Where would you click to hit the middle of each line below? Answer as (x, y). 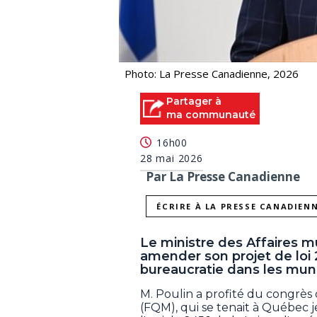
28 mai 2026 (172, 158)
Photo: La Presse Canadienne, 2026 (212, 73)
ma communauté (211, 114)
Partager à (194, 101)
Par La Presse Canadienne (223, 177)
